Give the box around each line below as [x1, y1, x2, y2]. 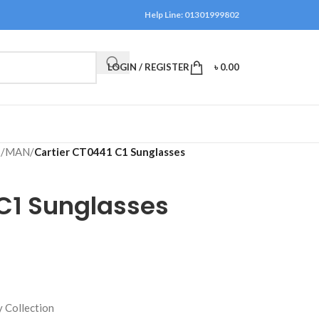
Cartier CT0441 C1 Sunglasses [33, 145, 185, 158]
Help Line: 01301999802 [145, 9, 239, 20]
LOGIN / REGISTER [108, 61, 189, 73]
